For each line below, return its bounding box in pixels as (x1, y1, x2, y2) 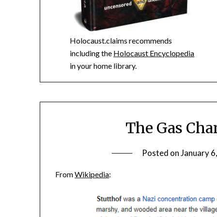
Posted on (142, 148, 181, 158)
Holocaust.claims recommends (70, 35, 172, 45)
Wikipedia (75, 170, 109, 179)
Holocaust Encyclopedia (113, 48, 195, 58)
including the (70, 48, 114, 58)
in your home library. (70, 61, 137, 70)
